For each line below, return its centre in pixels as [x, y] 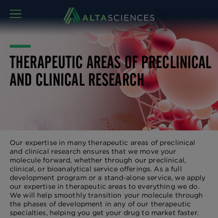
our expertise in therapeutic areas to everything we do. [105, 186]
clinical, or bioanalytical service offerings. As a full [96, 169]
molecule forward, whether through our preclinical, [98, 160]
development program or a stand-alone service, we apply [108, 178]
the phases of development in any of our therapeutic [100, 204]
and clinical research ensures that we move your [93, 151]
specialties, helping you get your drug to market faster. [104, 213]
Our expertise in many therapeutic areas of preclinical [103, 143]
